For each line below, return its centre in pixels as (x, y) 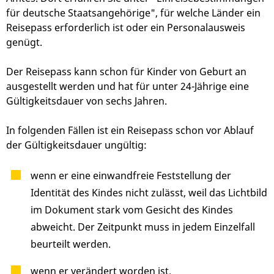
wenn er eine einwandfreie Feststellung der (131, 176)
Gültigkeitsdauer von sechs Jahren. (87, 101)
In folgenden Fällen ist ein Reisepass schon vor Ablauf (130, 131)
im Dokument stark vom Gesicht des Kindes (132, 210)
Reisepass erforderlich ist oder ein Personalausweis (126, 28)
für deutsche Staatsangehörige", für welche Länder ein (133, 13)
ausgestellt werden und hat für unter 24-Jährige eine (128, 87)
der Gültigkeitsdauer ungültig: (76, 145)
